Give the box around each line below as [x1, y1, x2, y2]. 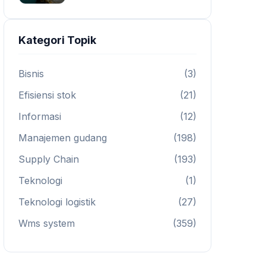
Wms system [18, 217, 75, 229]
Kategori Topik [18, 34, 96, 46]
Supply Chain [18, 153, 79, 165]
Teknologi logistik [18, 196, 96, 208]
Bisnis [18, 68, 44, 80]
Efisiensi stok [18, 89, 76, 101]
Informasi [18, 110, 61, 122]
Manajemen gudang [18, 132, 107, 144]
